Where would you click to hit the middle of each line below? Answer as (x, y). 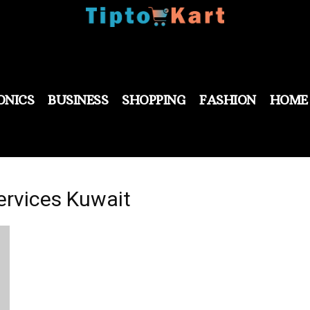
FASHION (228, 100)
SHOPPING (154, 100)
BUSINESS (78, 100)
